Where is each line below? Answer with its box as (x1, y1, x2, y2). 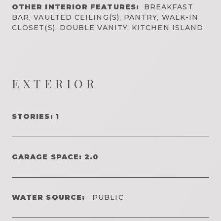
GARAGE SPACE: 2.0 (12, 152, 99, 161)
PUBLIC (90, 192, 124, 202)
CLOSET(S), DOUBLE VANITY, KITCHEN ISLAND (12, 23, 204, 32)
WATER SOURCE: (12, 192, 85, 202)
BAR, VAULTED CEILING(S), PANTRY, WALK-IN (12, 12, 199, 22)
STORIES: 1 (12, 111, 59, 121)
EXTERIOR (12, 75, 98, 91)
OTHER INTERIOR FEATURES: (12, 2, 139, 11)
